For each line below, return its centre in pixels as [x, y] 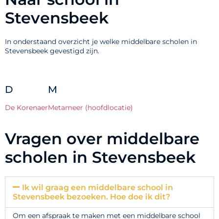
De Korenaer [26, 108]
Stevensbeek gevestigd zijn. [52, 51]
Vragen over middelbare [102, 138]
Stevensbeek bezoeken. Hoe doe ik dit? [91, 197]
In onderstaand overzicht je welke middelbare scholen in [101, 42]
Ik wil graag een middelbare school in [98, 187]
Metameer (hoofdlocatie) [90, 108]
